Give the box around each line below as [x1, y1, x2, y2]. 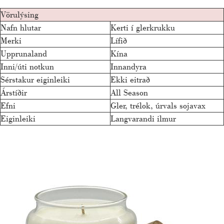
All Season [110, 86, 148, 97]
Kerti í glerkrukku [110, 21, 175, 32]
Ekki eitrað [110, 73, 150, 84]
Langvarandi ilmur [110, 112, 176, 123]
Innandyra [110, 60, 146, 71]
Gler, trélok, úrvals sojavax [110, 99, 205, 110]
